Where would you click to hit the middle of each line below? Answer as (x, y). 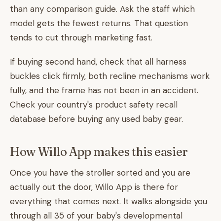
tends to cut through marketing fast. (81, 37)
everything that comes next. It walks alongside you (109, 201)
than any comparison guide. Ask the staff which (102, 9)
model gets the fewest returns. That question (99, 23)
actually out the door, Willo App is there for (94, 187)
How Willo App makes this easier (99, 152)
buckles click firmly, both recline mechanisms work (110, 76)
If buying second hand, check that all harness (98, 62)
